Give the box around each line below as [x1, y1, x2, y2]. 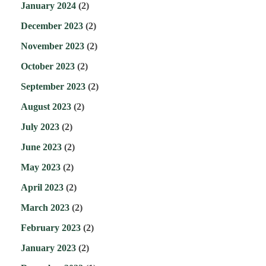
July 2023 [21, 122, 59, 132]
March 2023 [21, 202, 69, 213]
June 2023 [21, 142, 62, 153]
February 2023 [21, 223, 81, 233]
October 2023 [21, 61, 75, 72]
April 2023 [21, 182, 64, 193]
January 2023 [21, 243, 76, 254]
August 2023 [21, 102, 71, 112]
